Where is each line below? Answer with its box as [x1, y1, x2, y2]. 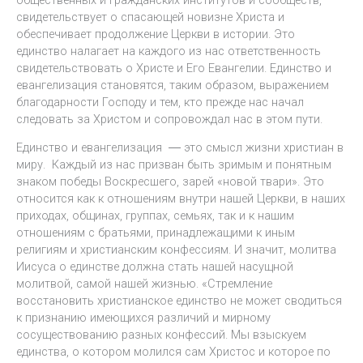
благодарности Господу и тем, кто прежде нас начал [16, 94, 304, 109]
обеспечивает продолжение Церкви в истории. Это [16, 26, 295, 41]
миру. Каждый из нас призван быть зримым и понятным [16, 157, 331, 173]
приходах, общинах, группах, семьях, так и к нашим [16, 208, 294, 224]
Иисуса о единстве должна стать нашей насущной [16, 259, 293, 275]
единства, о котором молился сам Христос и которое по [16, 344, 331, 360]
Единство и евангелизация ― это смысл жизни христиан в [16, 140, 344, 156]
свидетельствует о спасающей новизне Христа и [16, 9, 284, 24]
